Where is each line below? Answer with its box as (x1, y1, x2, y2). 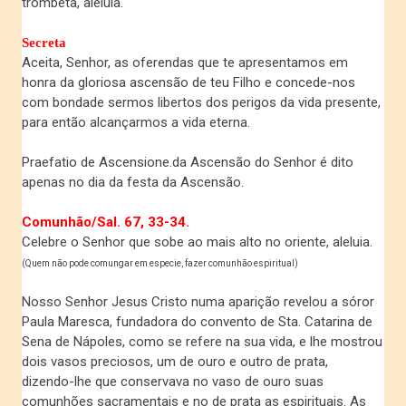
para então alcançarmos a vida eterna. (22, 114, 251, 131)
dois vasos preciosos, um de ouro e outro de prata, (22, 353, 329, 371)
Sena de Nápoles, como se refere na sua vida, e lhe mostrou (22, 333, 383, 351)
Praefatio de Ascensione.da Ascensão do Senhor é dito (22, 154, 354, 171)
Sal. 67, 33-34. (97, 214, 190, 231)
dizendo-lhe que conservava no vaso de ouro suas (22, 373, 324, 391)
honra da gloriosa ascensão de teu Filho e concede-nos (22, 74, 356, 92)
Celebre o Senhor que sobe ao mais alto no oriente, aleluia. (22, 234, 373, 251)
